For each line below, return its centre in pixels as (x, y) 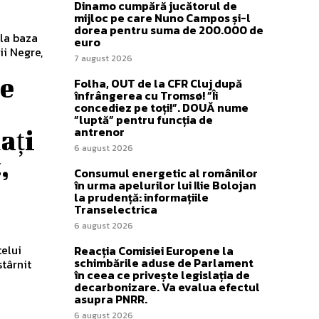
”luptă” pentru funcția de (143, 119)
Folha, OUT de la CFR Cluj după (158, 83)
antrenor (99, 131)
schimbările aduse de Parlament (164, 262)
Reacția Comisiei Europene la (154, 250)
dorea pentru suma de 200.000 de (169, 30)
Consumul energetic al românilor (166, 173)
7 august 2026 (103, 58)
